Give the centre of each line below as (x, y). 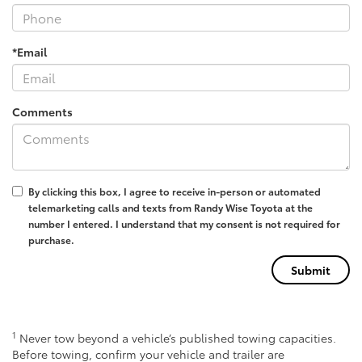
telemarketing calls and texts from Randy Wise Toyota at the (170, 207)
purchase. (51, 239)
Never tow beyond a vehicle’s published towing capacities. (176, 337)
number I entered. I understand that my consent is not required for (184, 223)
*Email (29, 51)
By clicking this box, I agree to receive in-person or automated (175, 191)
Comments (42, 111)
